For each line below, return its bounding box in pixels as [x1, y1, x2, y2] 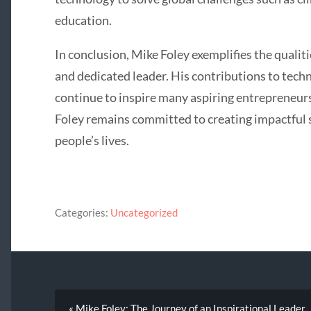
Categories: [54, 205, 108, 219]
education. [54, 12, 112, 28]
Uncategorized [110, 205, 178, 219]
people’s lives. [54, 133, 129, 149]
